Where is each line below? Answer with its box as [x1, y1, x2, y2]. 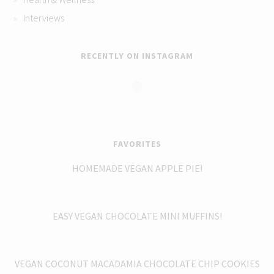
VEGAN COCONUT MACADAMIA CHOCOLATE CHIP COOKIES [14, 257, 260, 270]
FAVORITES [113, 138, 161, 149]
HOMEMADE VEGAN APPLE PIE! [72, 161, 202, 174]
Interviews [23, 11, 65, 24]
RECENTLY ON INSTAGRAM [81, 50, 193, 61]
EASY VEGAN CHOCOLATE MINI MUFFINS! [52, 209, 222, 222]
